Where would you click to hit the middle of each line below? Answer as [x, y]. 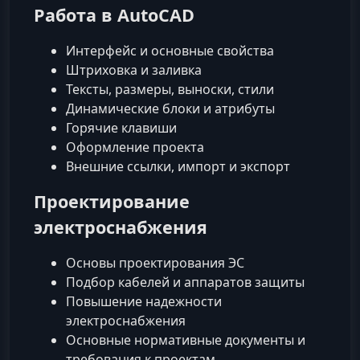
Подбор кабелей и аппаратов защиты [185, 282]
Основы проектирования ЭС [155, 262]
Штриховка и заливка [134, 70]
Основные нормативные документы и [186, 340]
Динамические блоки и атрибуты [170, 108]
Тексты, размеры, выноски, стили [170, 89]
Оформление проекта [135, 147]
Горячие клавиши [121, 127]
